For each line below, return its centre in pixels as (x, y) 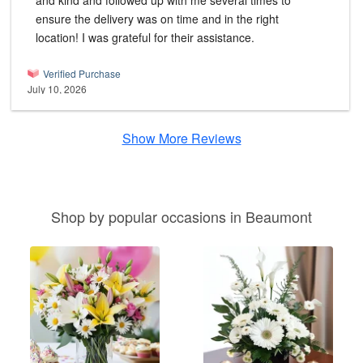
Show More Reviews (181, 139)
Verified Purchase (82, 74)
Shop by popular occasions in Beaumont (181, 217)
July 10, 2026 (57, 89)
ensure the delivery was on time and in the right (157, 19)
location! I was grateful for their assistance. (168, 38)
